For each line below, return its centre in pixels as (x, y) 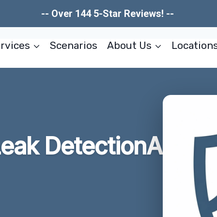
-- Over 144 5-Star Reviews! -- (108, 14)
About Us (129, 46)
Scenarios (74, 46)
